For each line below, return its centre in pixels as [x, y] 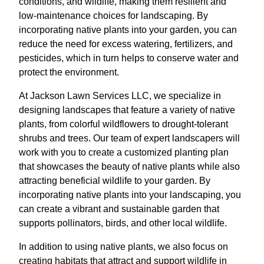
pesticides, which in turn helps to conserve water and [129, 58]
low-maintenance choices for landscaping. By [113, 15]
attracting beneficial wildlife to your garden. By [115, 180]
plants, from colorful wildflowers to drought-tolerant [123, 124]
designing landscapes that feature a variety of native [127, 110]
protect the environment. [69, 72]
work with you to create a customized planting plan [124, 152]
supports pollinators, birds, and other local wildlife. [123, 223]
